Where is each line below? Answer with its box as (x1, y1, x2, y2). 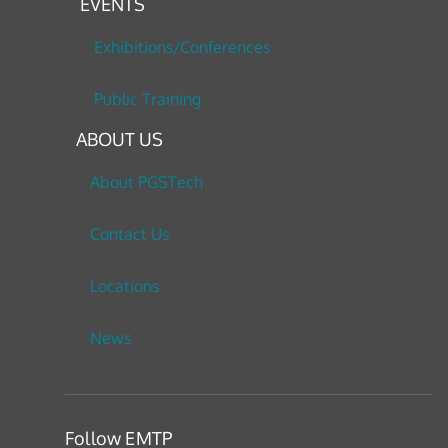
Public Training (93, 89, 201, 110)
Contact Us (89, 224, 169, 245)
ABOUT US (75, 128, 163, 151)
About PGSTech (89, 172, 203, 193)
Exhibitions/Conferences (93, 37, 270, 58)
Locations (89, 276, 159, 297)
